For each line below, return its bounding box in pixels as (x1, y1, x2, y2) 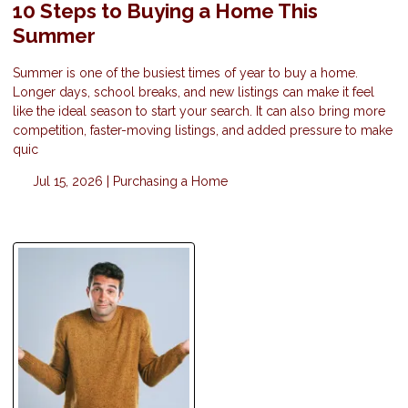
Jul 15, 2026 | (28, 174, 113, 189)
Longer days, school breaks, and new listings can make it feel (13, 85, 374, 100)
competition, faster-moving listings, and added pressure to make (13, 123, 393, 138)
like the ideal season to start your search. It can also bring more (13, 104, 385, 119)
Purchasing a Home (112, 174, 228, 189)
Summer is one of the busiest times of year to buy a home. (13, 66, 358, 81)
